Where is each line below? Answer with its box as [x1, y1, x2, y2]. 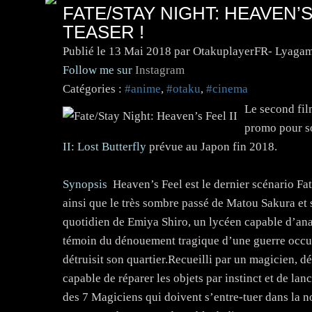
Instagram [134, 63, 185, 77]
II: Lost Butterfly [62, 139, 149, 153]
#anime [124, 81, 161, 95]
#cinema [205, 81, 248, 95]
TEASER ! [62, 22, 144, 42]
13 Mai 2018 [108, 44, 171, 58]
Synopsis [62, 177, 110, 191]
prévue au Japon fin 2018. [148, 139, 277, 153]
